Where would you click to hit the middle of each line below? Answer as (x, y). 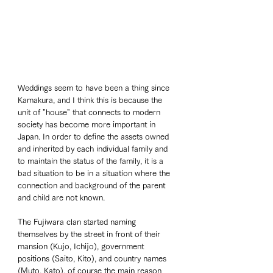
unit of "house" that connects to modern (90, 112)
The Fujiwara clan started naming (78, 222)
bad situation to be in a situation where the (95, 173)
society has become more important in (88, 124)
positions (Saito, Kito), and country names (93, 258)
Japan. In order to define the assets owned (94, 136)
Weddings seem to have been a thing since (95, 88)
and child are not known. (62, 197)
